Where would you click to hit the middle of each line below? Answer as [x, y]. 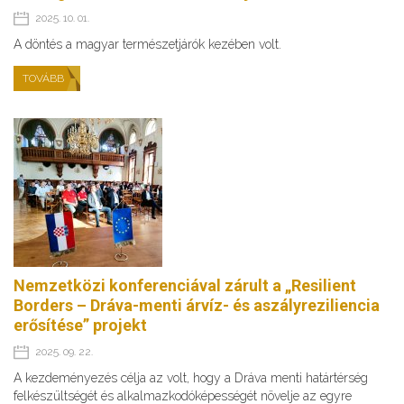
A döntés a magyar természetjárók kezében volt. [147, 44]
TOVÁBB [43, 78]
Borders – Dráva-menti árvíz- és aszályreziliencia [197, 305]
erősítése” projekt [80, 325]
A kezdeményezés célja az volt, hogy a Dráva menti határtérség [191, 377]
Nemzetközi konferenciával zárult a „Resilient [185, 285]
